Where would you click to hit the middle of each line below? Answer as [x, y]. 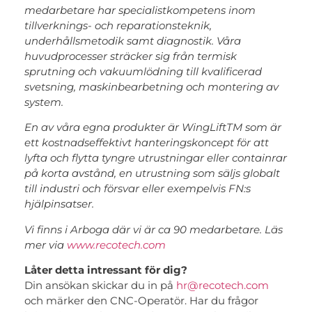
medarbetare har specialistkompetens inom [140, 10]
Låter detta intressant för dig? [107, 270]
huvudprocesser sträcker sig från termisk [131, 56]
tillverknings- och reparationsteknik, [118, 25]
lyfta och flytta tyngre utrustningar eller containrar [156, 158]
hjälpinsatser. [59, 204]
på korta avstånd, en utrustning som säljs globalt [152, 173]
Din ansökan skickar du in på [100, 286]
